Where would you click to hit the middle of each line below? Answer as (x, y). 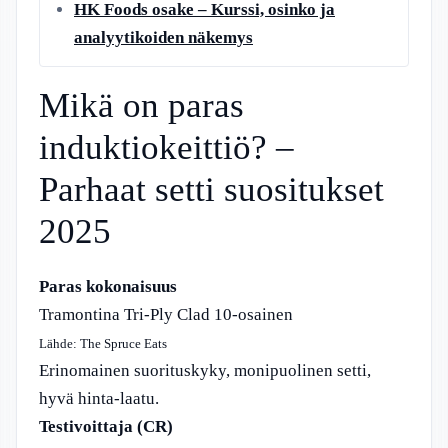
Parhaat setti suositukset (211, 189)
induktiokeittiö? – (166, 147)
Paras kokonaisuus (108, 286)
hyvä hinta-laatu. (99, 398)
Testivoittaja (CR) (106, 426)
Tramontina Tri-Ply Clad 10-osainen (166, 314)
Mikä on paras (141, 105)
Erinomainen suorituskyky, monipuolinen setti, (205, 370)
